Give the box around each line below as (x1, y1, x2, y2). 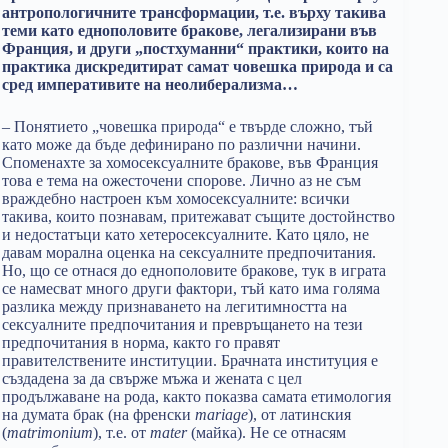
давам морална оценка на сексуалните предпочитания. (2, 244, 376, 261)
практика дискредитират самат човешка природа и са (2, 58, 393, 75)
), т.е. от (93, 424, 150, 441)
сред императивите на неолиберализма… (2, 76, 298, 93)
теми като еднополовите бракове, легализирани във (2, 22, 377, 39)
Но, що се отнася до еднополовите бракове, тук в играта (2, 262, 386, 279)
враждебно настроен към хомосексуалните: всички (2, 190, 350, 207)
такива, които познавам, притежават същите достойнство (2, 208, 395, 225)
